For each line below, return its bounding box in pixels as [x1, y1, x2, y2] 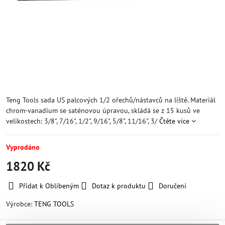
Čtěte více [159, 117, 189, 126]
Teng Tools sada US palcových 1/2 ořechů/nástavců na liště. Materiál [6, 95, 215, 104]
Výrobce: [6, 199, 34, 208]
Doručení [159, 181, 186, 190]
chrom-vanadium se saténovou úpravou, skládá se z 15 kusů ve [6, 106, 200, 115]
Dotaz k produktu [92, 181, 146, 190]
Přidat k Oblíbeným [19, 181, 79, 190]
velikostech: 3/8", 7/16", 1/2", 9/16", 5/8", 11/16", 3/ [6, 117, 159, 126]
